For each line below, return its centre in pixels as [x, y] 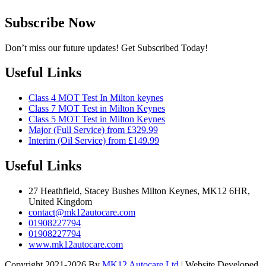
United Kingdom [60, 202]
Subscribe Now [50, 22]
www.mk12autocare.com [76, 245]
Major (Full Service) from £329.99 [93, 130]
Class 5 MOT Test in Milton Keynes [97, 119]
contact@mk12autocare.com [82, 213]
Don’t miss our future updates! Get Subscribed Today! [106, 47]
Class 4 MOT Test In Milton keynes [96, 98]
